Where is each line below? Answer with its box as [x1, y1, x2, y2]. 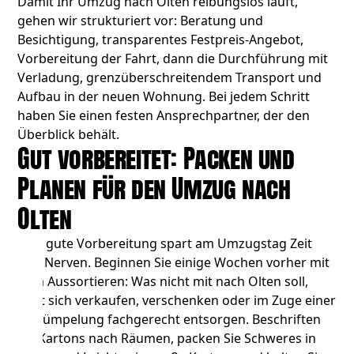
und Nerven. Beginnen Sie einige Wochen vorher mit [17, 254, 330, 272]
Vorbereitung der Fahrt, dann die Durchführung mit [17, 50, 329, 68]
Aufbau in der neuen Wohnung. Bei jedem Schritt [17, 88, 311, 106]
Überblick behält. [17, 126, 120, 144]
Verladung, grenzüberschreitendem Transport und [17, 69, 322, 87]
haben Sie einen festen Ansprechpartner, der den [17, 107, 311, 125]
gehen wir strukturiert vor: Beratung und [17, 12, 264, 30]
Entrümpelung [17, 311, 105, 329]
